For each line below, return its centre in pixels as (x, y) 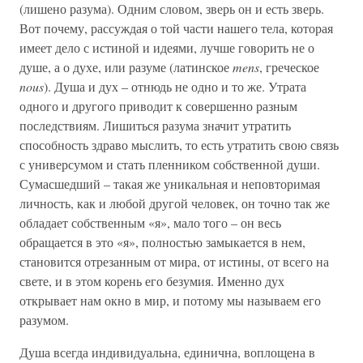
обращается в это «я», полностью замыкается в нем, (162, 242)
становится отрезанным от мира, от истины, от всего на (174, 261)
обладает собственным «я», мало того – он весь (150, 222)
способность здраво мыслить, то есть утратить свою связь (179, 145)
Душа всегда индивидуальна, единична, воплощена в (167, 352)
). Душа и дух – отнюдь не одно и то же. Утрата (175, 86)
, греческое (289, 67)
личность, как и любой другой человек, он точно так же (175, 203)
